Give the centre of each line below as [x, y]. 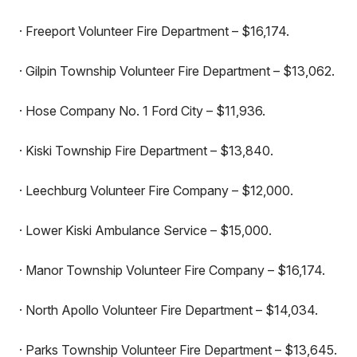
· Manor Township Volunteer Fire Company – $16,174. [172, 270]
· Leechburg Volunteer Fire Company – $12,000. [156, 190]
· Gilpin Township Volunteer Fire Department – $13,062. [177, 71]
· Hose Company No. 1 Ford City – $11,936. [142, 111]
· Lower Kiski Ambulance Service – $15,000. [145, 230]
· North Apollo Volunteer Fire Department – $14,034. [169, 310]
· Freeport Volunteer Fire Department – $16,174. [154, 31]
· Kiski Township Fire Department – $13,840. [146, 151]
